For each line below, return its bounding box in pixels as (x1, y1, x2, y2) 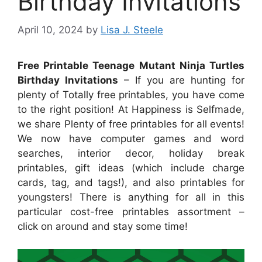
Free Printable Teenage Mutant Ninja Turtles (18, 60, 244, 72)
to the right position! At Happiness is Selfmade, (18, 104, 244, 116)
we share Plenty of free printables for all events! (18, 118, 244, 130)
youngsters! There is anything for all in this (18, 191, 244, 204)
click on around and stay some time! (18, 220, 188, 233)
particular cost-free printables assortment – (18, 206, 244, 218)
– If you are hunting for (118, 74, 244, 87)
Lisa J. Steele (101, 24, 163, 36)
